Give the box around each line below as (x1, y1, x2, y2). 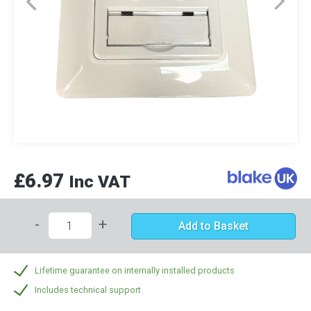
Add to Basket (178, 219, 249, 233)
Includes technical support (35, 285, 141, 295)
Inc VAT (69, 171, 131, 192)
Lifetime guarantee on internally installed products (35, 265, 235, 276)
